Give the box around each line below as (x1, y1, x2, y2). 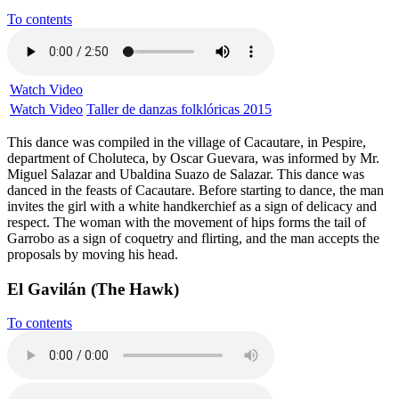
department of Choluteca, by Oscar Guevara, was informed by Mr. (7, 151, 379, 166)
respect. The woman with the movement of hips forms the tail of (7, 215, 366, 230)
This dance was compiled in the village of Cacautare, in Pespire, (7, 134, 366, 150)
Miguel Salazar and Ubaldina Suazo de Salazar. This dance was (7, 167, 364, 182)
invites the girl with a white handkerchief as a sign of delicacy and (7, 199, 377, 214)
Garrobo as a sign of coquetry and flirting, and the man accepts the (7, 231, 379, 246)
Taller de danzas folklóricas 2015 (86, 102, 272, 117)
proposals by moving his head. (7, 247, 178, 262)
